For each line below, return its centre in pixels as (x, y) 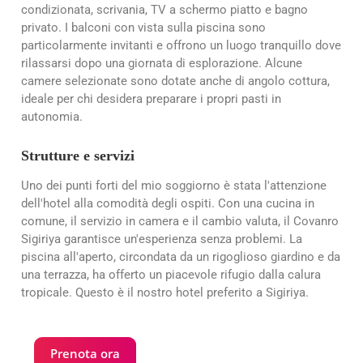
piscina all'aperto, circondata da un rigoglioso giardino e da (181, 256)
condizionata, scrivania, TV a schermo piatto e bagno (164, 10)
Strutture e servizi (78, 156)
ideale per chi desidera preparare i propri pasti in (151, 99)
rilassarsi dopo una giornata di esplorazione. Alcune (162, 64)
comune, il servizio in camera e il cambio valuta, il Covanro (180, 221)
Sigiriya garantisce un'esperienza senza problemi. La (162, 239)
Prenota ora (85, 353)
